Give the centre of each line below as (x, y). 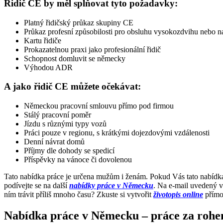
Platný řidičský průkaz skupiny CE (79, 22)
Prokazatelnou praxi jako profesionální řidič (92, 49)
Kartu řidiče (43, 40)
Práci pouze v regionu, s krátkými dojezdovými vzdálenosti (117, 133)
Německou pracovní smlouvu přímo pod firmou (99, 106)
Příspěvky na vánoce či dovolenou (78, 160)
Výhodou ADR (48, 67)
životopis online (178, 195)
